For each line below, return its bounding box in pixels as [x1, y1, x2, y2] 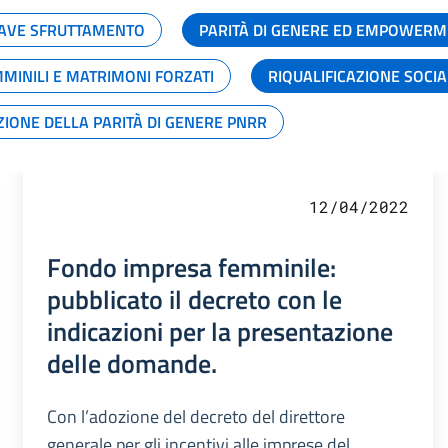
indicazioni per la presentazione [46, 310, 393, 351]
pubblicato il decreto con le [46, 278, 342, 319]
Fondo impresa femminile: [46, 246, 336, 287]
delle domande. [46, 342, 217, 383]
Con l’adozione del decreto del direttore [46, 402, 345, 430]
